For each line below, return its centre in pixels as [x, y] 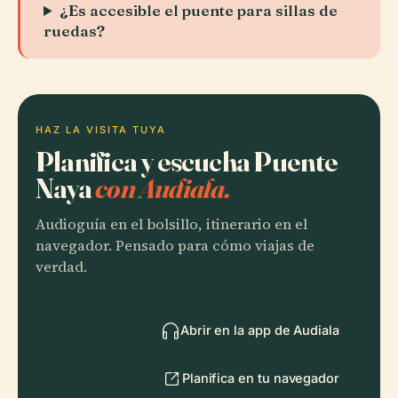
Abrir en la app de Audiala [259, 330]
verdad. [61, 267]
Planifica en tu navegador [260, 378]
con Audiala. [163, 188]
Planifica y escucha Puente [187, 161]
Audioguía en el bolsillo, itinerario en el [171, 224]
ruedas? [74, 31]
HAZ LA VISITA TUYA [101, 130]
